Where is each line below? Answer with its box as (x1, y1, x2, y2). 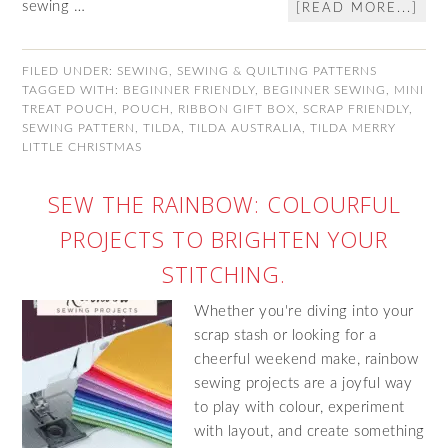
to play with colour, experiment (194, 400, 405, 415)
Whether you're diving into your (194, 304, 414, 319)
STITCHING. (162, 259, 286, 289)
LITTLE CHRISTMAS (22, 141, 143, 153)
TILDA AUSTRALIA (189, 122, 303, 134)
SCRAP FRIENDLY (303, 103, 410, 115)
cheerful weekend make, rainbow (194, 352, 419, 367)
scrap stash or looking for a (194, 328, 377, 343)
